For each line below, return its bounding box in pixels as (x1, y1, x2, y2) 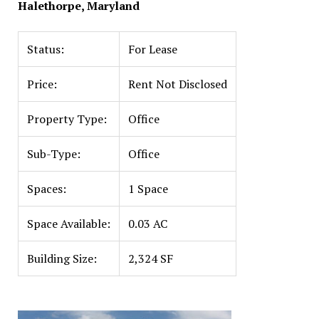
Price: (26, 76, 57, 92)
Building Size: (26, 251, 97, 266)
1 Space (127, 181, 168, 197)
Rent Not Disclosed (127, 76, 227, 92)
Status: (26, 41, 64, 57)
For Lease (127, 41, 177, 57)
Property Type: (26, 111, 107, 127)
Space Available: (26, 216, 110, 231)
